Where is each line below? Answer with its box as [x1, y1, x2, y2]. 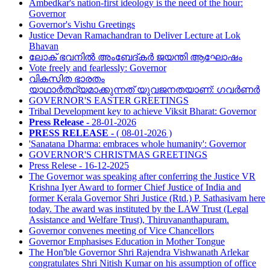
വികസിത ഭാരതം [29, 74, 105, 84]
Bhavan [29, 41, 58, 51]
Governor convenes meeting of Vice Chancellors [29, 225, 214, 236]
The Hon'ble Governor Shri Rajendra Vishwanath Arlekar [29, 247, 249, 257]
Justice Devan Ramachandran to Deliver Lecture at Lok [29, 30, 240, 40]
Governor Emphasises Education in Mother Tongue [29, 236, 225, 246]
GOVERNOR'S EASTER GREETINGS [29, 95, 189, 105]
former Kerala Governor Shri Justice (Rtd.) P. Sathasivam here [29, 193, 265, 203]
